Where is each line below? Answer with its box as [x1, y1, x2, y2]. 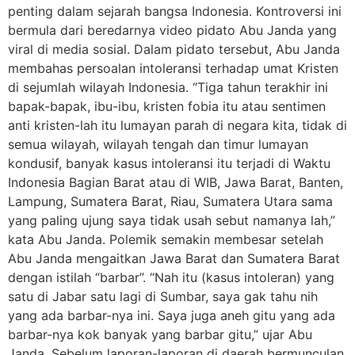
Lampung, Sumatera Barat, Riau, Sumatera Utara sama [8, 193, 333, 209]
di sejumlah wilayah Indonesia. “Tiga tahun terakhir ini [8, 79, 328, 95]
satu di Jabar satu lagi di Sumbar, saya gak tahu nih [8, 288, 318, 304]
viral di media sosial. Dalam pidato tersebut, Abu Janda [8, 41, 340, 57]
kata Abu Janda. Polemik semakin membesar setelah [8, 231, 323, 247]
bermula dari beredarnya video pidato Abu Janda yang [8, 22, 337, 38]
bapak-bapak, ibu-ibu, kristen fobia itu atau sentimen [8, 98, 326, 114]
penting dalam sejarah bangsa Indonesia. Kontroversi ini [8, 3, 342, 19]
